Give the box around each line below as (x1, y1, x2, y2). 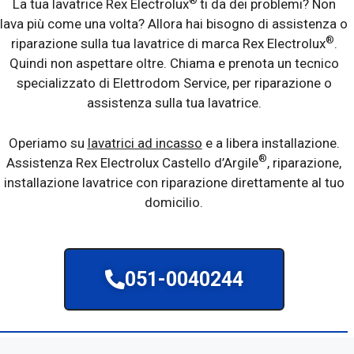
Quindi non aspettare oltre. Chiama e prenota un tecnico (9, 55, 339, 72)
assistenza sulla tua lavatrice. (86, 95, 262, 111)
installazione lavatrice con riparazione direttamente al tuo (3, 174, 345, 190)
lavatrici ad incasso (87, 134, 202, 151)
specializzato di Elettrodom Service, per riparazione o (16, 75, 332, 92)
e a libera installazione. (201, 134, 340, 151)
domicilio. (145, 194, 203, 210)
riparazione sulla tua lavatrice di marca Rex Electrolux (10, 36, 326, 52)
